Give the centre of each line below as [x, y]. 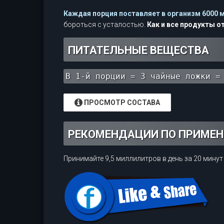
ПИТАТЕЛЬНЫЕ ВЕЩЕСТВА [138, 50]
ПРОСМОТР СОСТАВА [121, 102]
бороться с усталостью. [105, 24]
